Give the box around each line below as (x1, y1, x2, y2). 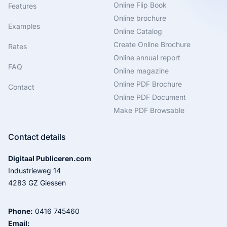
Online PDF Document (113, 92, 186, 101)
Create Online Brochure (113, 40, 191, 49)
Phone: (8, 206, 33, 215)
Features (8, 1, 36, 10)
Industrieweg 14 (8, 166, 61, 175)
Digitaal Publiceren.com (8, 154, 91, 163)
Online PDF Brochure (113, 79, 182, 88)
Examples (8, 21, 40, 30)
